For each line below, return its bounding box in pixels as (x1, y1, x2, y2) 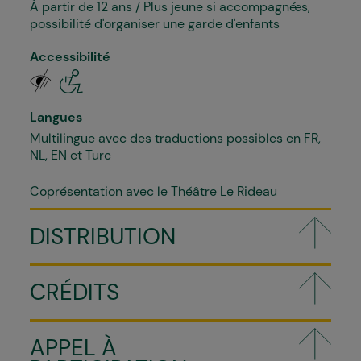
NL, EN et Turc (30, 147, 111, 164)
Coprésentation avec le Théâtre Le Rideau (30, 183, 277, 200)
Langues (30, 109, 82, 126)
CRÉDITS (30, 277, 119, 307)
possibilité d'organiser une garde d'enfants (30, 15, 280, 32)
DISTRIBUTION (30, 222, 176, 251)
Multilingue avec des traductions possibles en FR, (30, 130, 321, 147)
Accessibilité (30, 48, 110, 65)
